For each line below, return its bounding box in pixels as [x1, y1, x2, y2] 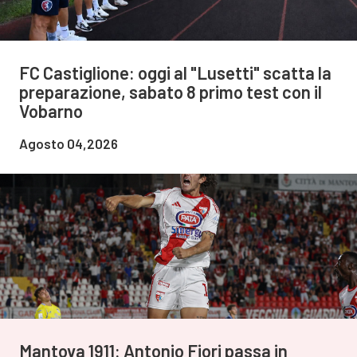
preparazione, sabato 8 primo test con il [19, 81, 322, 103]
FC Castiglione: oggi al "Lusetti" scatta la [19, 62, 331, 84]
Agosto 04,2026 [19, 135, 118, 152]
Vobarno [19, 100, 83, 122]
